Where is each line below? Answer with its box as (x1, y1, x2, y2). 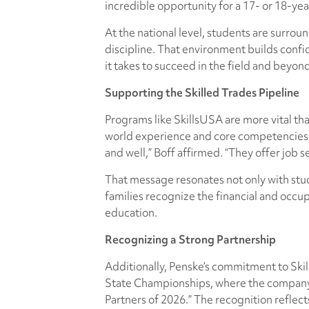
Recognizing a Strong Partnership (105, 232, 276, 247)
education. (105, 205, 157, 220)
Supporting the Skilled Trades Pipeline (105, 85, 299, 100)
